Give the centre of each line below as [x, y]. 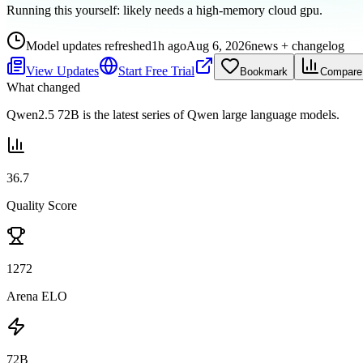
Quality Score [42, 205]
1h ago [169, 45]
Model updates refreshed [89, 45]
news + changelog [298, 45]
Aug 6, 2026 [219, 45]
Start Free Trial [156, 70]
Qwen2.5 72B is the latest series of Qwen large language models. [173, 114]
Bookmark [264, 71]
